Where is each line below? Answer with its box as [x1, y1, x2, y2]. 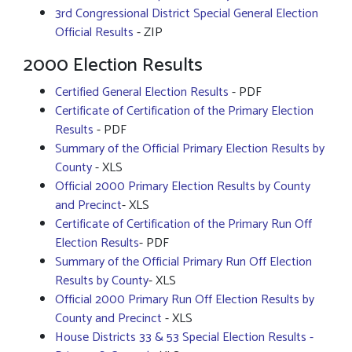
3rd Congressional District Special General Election [55, 3, 318, 24]
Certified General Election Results [55, 82, 229, 103]
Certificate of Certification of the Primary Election [55, 101, 313, 122]
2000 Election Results [24, 50, 203, 81]
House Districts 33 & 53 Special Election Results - [55, 327, 313, 348]
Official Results [55, 22, 134, 43]
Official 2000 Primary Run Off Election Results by [55, 289, 314, 310]
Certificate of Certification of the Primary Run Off [55, 214, 312, 235]
